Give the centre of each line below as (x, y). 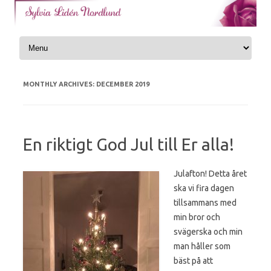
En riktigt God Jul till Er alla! (129, 144)
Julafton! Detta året (210, 173)
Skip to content (164, 38)
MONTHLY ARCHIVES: (60, 84)
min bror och (197, 217)
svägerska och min (208, 231)
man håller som (202, 246)
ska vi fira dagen (204, 188)
